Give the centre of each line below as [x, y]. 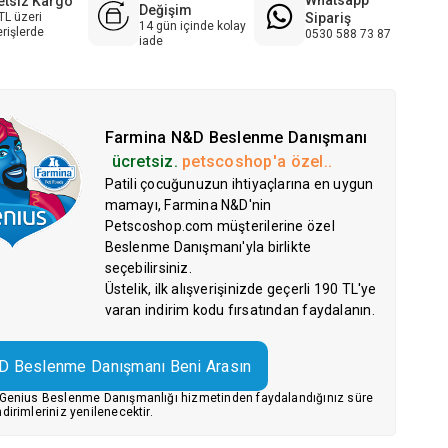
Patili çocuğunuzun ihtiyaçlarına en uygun [239, 184]
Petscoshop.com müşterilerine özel [219, 226]
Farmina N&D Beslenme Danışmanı [236, 138]
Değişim [165, 10]
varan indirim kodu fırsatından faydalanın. [239, 310]
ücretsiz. [144, 162]
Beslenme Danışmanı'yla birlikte [208, 247]
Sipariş [327, 17]
